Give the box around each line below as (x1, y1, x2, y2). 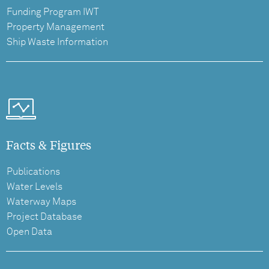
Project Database (7, 212, 82, 222)
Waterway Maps (7, 197, 76, 207)
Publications (7, 167, 60, 177)
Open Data (7, 227, 52, 237)
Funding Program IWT (7, 7, 99, 17)
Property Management (7, 22, 104, 32)
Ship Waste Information (7, 37, 108, 47)
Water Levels (7, 182, 62, 192)
